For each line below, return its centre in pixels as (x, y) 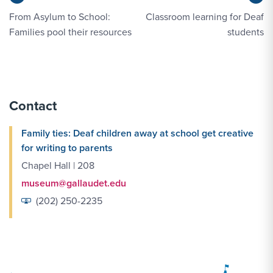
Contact (33, 106)
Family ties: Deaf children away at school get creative (137, 133)
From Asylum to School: (60, 17)
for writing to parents (67, 148)
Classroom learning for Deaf (205, 17)
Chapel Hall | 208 (58, 166)
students (246, 32)
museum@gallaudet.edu (74, 183)
